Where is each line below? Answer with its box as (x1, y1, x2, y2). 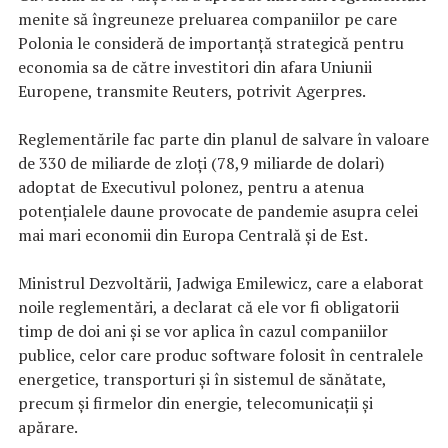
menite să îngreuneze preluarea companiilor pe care (18, 8, 397, 31)
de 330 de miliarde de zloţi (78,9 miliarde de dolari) (18, 152, 384, 175)
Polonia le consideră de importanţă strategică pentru (18, 32, 404, 55)
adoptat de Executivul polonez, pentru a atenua (18, 176, 364, 199)
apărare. (18, 416, 78, 439)
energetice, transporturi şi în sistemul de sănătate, (18, 368, 386, 391)
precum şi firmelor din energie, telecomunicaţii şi (18, 392, 373, 415)
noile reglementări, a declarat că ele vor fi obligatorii (18, 296, 399, 319)
